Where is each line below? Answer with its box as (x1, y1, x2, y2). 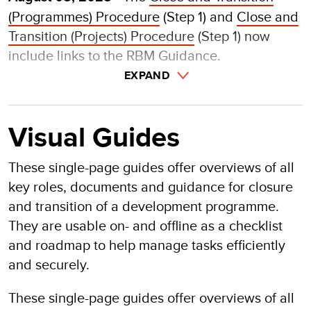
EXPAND (124, 67, 170, 83)
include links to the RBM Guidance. (8, 45, 221, 66)
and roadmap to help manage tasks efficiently (8, 235, 285, 255)
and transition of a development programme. (8, 196, 279, 217)
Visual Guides (8, 117, 180, 158)
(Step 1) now (194, 26, 270, 47)
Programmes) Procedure (12, 6, 160, 27)
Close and (237, 6, 299, 27)
